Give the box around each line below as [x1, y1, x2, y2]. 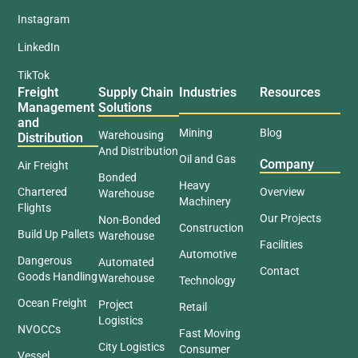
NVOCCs [18, 322, 62, 336]
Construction [179, 221, 244, 234]
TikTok [18, 68, 50, 82]
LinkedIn [18, 40, 61, 54]
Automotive [179, 247, 237, 261]
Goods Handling [18, 269, 98, 283]
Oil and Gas [179, 152, 236, 165]
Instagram [18, 12, 70, 26]
